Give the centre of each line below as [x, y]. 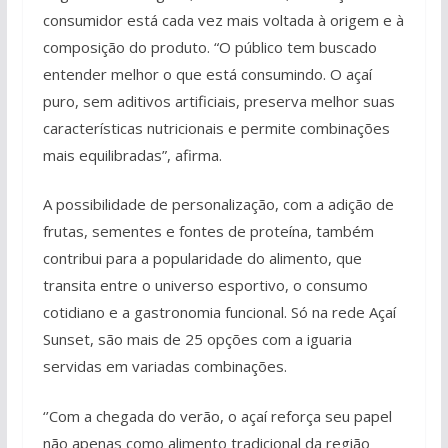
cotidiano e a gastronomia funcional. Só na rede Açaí [219, 312]
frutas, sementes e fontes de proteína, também [208, 231]
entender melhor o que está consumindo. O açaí [207, 73]
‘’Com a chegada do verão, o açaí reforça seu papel [217, 415]
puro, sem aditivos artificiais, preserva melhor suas [218, 100]
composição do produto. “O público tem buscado [209, 46]
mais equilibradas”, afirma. [132, 154]
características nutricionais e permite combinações [216, 127]
